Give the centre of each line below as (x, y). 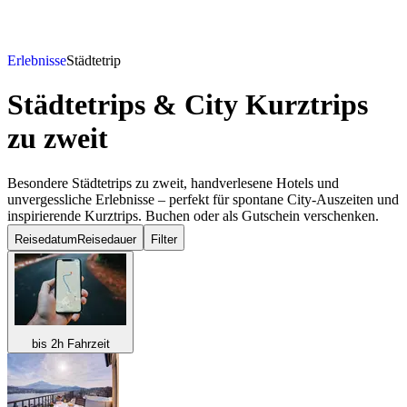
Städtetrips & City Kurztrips (188, 105)
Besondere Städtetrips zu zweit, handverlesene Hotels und (173, 183)
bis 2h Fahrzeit (70, 343)
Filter (164, 239)
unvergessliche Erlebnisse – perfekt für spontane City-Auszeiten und (203, 199)
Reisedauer (107, 239)
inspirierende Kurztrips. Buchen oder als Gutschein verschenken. (193, 215)
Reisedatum (46, 239)
